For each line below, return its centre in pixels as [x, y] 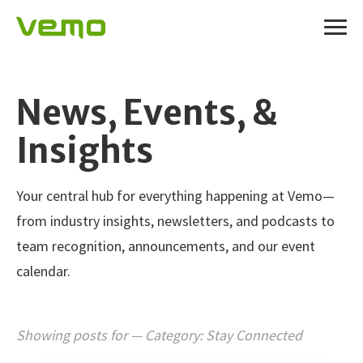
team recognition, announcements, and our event [166, 246]
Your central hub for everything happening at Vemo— [175, 195]
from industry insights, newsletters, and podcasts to [175, 220]
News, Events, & [147, 112]
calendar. [43, 271]
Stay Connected [254, 335]
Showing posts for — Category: [111, 335]
